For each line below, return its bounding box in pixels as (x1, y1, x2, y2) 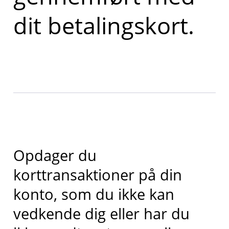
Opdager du (13, 145, 97, 165)
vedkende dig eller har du (13, 203, 190, 223)
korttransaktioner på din (13, 164, 182, 185)
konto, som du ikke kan (13, 184, 174, 204)
